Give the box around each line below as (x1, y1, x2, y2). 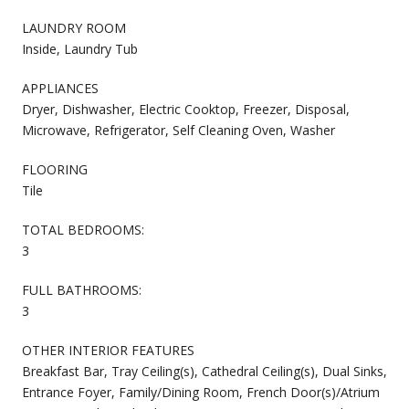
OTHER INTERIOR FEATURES (22, 341, 194, 359)
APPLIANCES (22, 79, 99, 97)
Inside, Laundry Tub (22, 39, 138, 58)
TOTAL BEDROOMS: (22, 220, 144, 238)
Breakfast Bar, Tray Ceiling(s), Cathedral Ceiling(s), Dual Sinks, (22, 362, 387, 380)
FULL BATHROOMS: (22, 280, 142, 299)
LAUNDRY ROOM (22, 18, 126, 37)
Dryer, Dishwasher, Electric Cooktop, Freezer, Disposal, (22, 100, 350, 118)
